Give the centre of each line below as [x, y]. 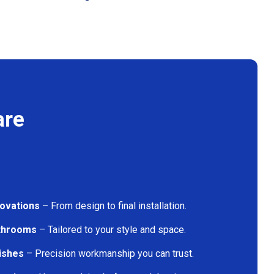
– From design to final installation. [113, 206]
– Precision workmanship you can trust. [109, 253]
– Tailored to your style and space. [111, 229]
